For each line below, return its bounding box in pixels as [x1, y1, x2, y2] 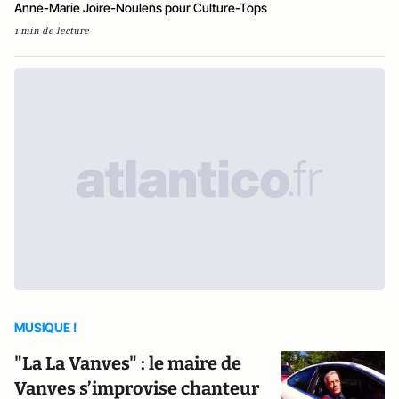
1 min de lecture [14, 23, 89, 37]
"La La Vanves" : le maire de [14, 352, 241, 374]
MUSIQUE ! [14, 319, 77, 335]
